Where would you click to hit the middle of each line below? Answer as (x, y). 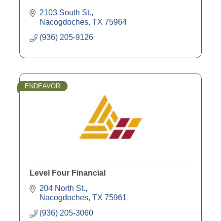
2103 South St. (65, 12)
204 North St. (62, 188)
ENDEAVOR (42, 86)
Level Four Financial (68, 173)
